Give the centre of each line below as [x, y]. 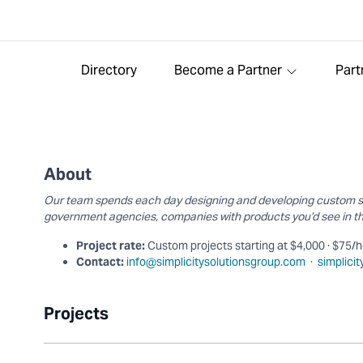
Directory [109, 70]
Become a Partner [228, 70]
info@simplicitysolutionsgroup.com [216, 262]
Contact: [100, 262]
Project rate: [110, 246]
